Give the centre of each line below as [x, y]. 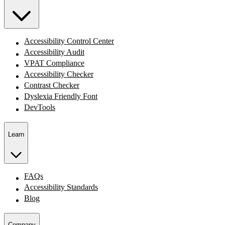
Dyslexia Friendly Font [61, 96]
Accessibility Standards [61, 187]
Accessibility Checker [59, 74]
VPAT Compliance [54, 63]
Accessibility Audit [54, 52]
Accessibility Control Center [69, 41]
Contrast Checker [52, 85]
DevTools [40, 107]
